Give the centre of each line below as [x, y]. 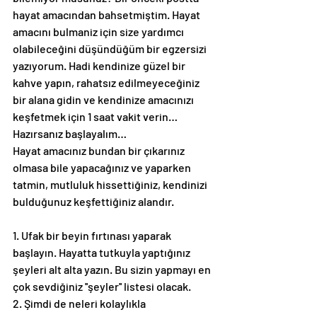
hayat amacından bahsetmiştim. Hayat [108, 15]
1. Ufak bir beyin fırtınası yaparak [93, 235]
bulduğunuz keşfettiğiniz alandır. [93, 201]
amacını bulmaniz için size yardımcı [99, 31]
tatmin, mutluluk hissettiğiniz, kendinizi [111, 184]
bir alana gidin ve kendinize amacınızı [104, 99]
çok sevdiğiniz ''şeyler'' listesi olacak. [102, 286]
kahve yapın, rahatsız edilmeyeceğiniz [107, 82]
